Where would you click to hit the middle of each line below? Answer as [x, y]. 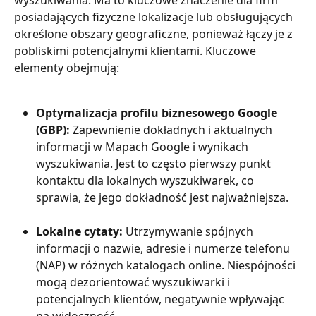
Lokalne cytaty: [79, 232]
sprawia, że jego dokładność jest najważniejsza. [162, 198]
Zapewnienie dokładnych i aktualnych [172, 130]
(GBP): [53, 130]
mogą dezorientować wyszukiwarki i [134, 282]
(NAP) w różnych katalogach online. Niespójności [167, 266]
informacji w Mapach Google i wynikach [144, 147]
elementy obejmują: [67, 67]
